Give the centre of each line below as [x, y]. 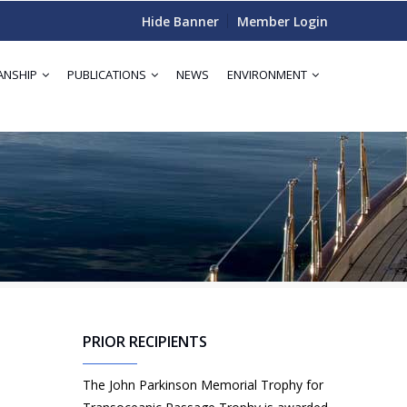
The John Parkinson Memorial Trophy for [203, 385]
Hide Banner [180, 21]
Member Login [283, 21]
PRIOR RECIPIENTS [145, 342]
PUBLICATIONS [108, 74]
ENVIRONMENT [268, 74]
